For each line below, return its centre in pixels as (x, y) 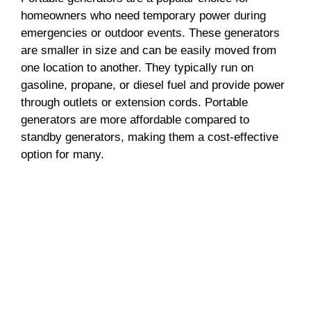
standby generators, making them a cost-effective (150, 137)
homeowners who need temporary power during (143, 16)
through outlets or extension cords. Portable (134, 103)
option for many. (62, 155)
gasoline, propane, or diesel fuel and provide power (153, 85)
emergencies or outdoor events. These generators (150, 33)
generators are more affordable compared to (135, 120)
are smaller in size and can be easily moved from (149, 51)
